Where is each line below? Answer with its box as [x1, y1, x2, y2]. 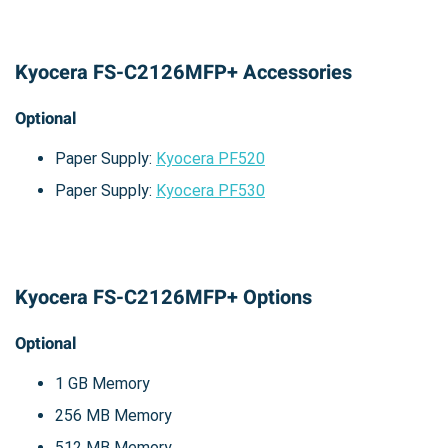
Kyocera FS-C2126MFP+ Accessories [15, 57, 352, 87]
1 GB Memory [55, 373, 150, 393]
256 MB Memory [55, 405, 172, 425]
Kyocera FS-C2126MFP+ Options [15, 282, 312, 312]
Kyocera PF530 [156, 180, 265, 200]
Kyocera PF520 [156, 148, 265, 168]
